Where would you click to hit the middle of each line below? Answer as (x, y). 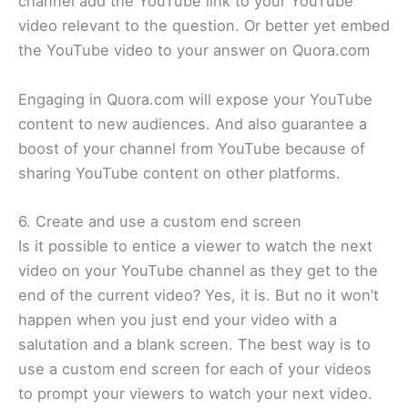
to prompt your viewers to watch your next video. (195, 393)
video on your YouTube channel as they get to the (198, 270)
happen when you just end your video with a (178, 319)
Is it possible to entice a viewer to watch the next (195, 245)
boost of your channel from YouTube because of (192, 148)
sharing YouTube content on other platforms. (179, 173)
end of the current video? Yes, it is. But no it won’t (199, 295)
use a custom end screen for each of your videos (195, 368)
